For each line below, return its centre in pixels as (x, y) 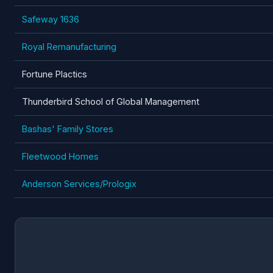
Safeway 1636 (51, 19)
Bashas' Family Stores (68, 129)
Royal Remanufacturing (69, 46)
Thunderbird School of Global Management (111, 101)
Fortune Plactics (55, 74)
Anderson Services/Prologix (79, 183)
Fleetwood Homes (60, 156)
